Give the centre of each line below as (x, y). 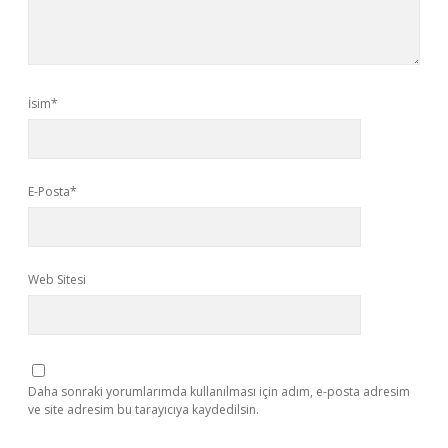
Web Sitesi (57, 279)
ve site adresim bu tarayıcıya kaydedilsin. (143, 409)
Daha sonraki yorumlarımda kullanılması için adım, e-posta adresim (219, 391)
